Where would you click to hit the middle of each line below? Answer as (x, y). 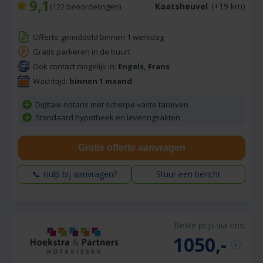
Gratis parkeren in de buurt (82, 51)
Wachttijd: (51, 81)
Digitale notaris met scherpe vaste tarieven (112, 104)
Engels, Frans (144, 66)
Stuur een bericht (188, 174)
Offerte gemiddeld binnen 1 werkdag (98, 37)
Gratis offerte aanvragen (131, 147)
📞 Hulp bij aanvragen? (75, 174)
